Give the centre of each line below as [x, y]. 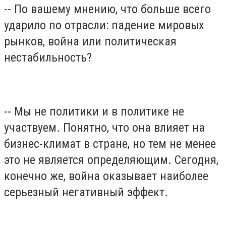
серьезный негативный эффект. [86, 192]
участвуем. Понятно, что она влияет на [104, 128]
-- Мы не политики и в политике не [94, 112]
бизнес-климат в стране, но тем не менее [110, 144]
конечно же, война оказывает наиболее [106, 176]
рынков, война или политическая [90, 42]
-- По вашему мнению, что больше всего [107, 9]
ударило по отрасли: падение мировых [104, 25]
